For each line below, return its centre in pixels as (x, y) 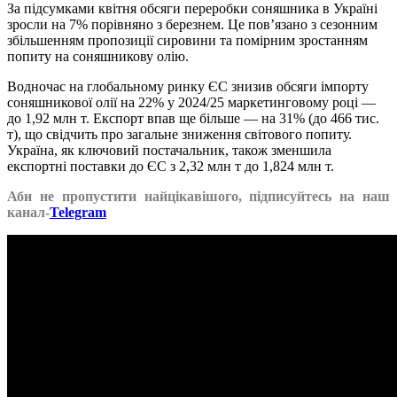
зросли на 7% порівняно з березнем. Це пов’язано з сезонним (192, 24)
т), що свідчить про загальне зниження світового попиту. (179, 134)
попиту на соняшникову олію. (98, 56)
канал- (28, 212)
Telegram (78, 212)
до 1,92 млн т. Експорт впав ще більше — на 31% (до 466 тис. (193, 118)
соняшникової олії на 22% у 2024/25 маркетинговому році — (191, 102)
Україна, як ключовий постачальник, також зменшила (169, 150)
